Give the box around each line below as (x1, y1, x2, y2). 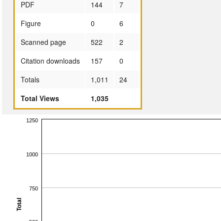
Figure (20, 18, 41, 28)
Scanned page (20, 37, 66, 47)
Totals (20, 74, 39, 84)
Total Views (20, 93, 59, 103)
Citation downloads (20, 55, 80, 66)
